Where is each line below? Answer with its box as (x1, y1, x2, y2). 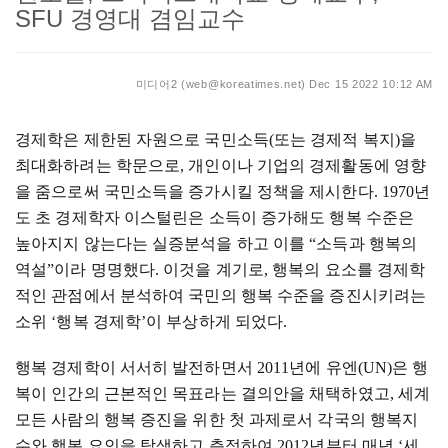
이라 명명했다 (54, 261, 156, 278)
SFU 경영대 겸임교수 (15, 5, 245, 32)
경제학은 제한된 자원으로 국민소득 (15, 131, 269, 148)
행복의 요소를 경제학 (272, 261, 426, 278)
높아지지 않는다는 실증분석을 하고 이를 (15, 235, 310, 252)
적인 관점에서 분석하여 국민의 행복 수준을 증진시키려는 (15, 287, 427, 304)
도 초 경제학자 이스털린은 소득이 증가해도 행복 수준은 (15, 209, 415, 226)
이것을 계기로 (163, 261, 264, 278)
